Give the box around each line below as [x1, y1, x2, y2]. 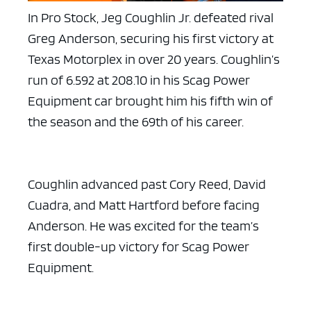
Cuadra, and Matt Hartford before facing [28, 196, 260, 214]
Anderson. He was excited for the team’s [28, 217, 259, 235]
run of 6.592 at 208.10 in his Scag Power [28, 72, 250, 89]
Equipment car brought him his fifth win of [28, 92, 273, 110]
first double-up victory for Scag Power [28, 238, 249, 255]
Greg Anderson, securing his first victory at [28, 30, 274, 47]
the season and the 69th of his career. [28, 113, 244, 131]
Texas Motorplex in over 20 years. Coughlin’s [28, 51, 280, 68]
